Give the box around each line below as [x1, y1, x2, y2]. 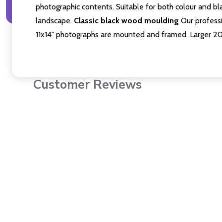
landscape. [36, 16, 74, 26]
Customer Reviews [33, 76, 142, 94]
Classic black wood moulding [74, 16, 179, 26]
